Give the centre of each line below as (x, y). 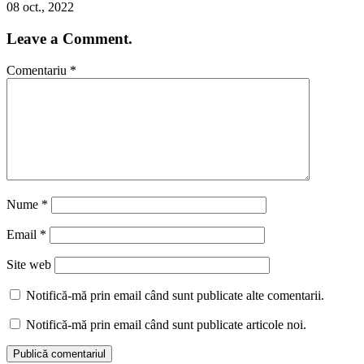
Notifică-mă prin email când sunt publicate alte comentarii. (175, 295)
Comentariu (38, 70)
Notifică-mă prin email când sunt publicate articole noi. (166, 324)
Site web (29, 264)
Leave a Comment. (69, 39)
